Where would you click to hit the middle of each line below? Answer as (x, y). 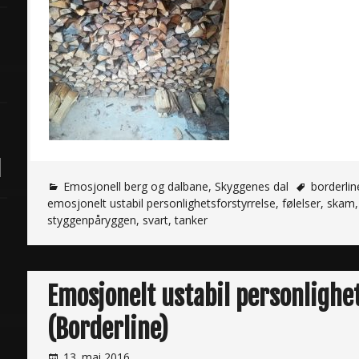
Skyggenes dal (252, 186)
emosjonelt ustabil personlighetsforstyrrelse (161, 203)
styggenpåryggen (92, 220)
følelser (301, 203)
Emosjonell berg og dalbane (136, 186)
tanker (191, 220)
